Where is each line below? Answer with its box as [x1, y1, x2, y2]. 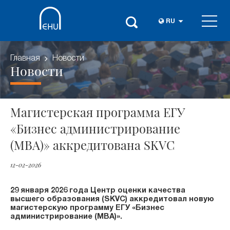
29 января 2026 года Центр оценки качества [10, 187, 185, 195]
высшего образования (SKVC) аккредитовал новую [10, 196, 214, 203]
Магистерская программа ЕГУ [10, 104, 185, 120]
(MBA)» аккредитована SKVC [10, 137, 175, 153]
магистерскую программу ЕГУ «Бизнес [10, 205, 164, 212]
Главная [10, 54, 40, 63]
